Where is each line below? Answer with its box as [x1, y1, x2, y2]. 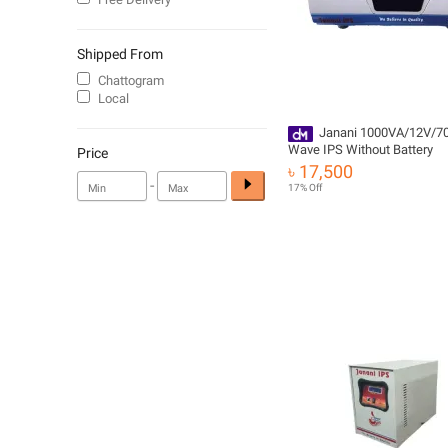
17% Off [288, 182, 322, 193]
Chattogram [98, 73, 164, 88]
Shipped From [77, 46, 163, 62]
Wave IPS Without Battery [288, 141, 433, 157]
